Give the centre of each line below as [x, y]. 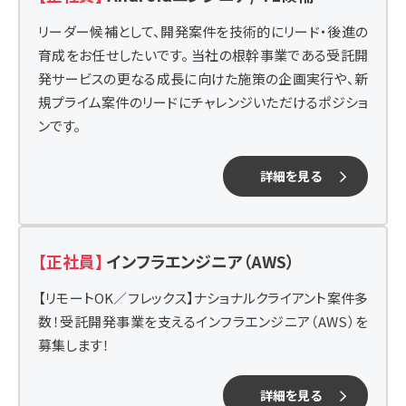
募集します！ [74, 345]
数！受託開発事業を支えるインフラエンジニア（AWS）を [203, 321]
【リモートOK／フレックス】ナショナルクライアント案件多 [203, 298]
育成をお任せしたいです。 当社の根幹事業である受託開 [203, 55]
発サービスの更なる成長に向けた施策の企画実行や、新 [203, 78]
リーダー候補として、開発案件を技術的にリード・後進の [203, 31]
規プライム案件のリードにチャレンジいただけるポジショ [203, 102]
